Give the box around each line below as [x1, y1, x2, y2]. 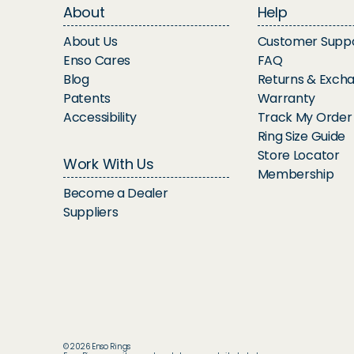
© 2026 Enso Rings [63, 341, 130, 352]
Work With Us [63, 153, 154, 174]
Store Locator [257, 146, 340, 164]
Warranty [257, 89, 316, 107]
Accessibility [63, 108, 137, 126]
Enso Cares [63, 51, 130, 70]
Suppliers [63, 202, 119, 221]
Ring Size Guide [257, 127, 346, 145]
